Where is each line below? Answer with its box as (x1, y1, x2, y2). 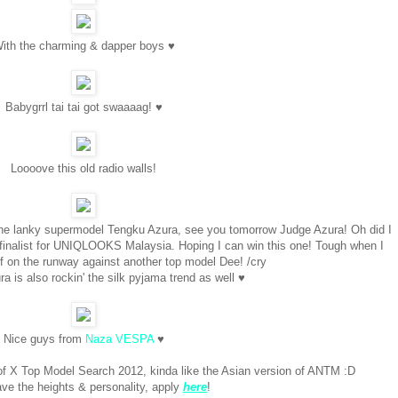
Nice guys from (3, 332, 85, 346)
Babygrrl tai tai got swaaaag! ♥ (4, 100, 163, 115)
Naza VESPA (84, 332, 154, 346)
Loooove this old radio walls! (11, 162, 156, 176)
